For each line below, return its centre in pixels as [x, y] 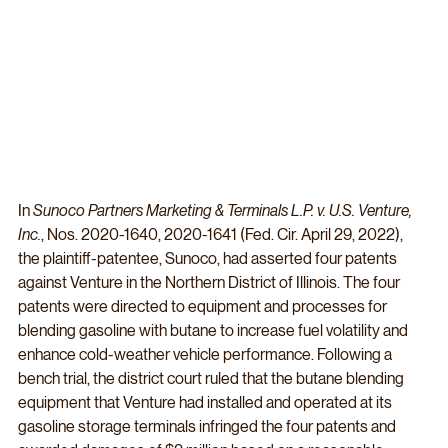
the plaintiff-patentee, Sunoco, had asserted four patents [209, 259]
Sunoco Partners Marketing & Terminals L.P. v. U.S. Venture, [224, 211]
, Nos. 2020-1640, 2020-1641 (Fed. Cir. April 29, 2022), [223, 235]
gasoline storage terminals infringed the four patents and [208, 427]
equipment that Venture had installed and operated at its [206, 403]
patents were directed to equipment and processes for [204, 307]
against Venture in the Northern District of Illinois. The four [210, 283]
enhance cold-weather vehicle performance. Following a [206, 355]
